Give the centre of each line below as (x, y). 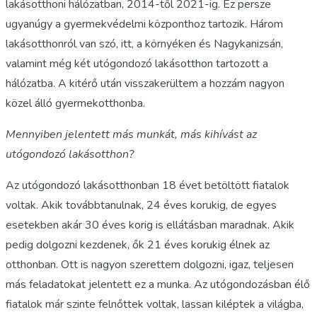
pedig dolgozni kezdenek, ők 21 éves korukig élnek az (138, 244)
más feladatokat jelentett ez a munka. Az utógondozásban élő (158, 284)
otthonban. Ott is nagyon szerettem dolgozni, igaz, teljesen (150, 264)
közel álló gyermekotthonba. (75, 103)
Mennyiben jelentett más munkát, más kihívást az (131, 134)
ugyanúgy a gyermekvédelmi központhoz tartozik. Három (144, 24)
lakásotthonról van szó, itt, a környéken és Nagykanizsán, (144, 44)
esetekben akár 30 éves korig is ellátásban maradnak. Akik (150, 225)
